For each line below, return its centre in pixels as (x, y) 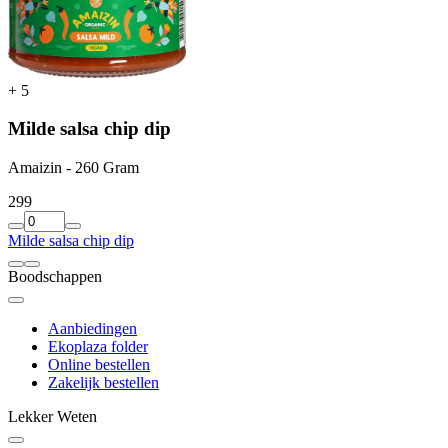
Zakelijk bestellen (103, 382)
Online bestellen (99, 364)
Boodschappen (55, 276)
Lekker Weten (52, 416)
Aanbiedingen (92, 328)
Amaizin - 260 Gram (73, 167)
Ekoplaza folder (98, 346)
